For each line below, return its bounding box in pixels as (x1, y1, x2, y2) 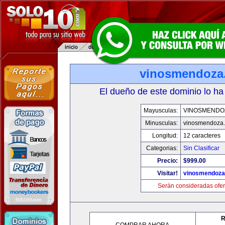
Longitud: (152, 132, 178, 139)
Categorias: (146, 145, 178, 152)
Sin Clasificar (183, 145, 219, 152)
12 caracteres (183, 132, 220, 139)
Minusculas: (145, 120, 178, 127)
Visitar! (157, 170, 178, 177)
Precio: (157, 157, 178, 164)
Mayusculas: (143, 107, 178, 114)
